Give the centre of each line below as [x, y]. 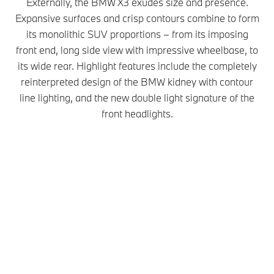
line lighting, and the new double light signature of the [137, 98]
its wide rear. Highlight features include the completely [137, 66]
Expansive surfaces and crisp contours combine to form [137, 18]
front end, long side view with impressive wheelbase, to [137, 50]
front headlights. [137, 114]
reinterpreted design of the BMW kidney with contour [137, 82]
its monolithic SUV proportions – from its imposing [137, 34]
